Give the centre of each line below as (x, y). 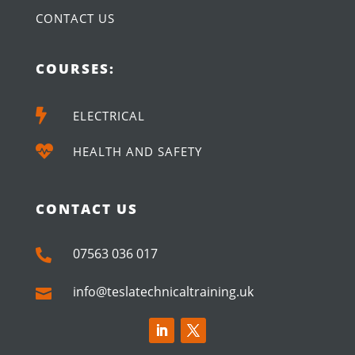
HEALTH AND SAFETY (137, 151)
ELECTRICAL (109, 115)
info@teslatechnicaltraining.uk (163, 291)
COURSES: (75, 68)
